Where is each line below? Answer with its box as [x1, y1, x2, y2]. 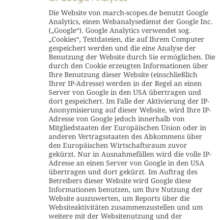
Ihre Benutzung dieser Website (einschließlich [48, 70, 197, 79]
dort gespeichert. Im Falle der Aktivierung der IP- [48, 96, 209, 106]
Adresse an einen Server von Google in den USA [48, 158, 204, 167]
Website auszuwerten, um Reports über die [48, 193, 190, 203]
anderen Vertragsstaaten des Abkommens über [48, 132, 202, 141]
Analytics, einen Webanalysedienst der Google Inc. [48, 17, 213, 26]
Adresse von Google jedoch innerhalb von [48, 114, 185, 123]
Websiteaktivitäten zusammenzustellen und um [48, 202, 203, 212]
